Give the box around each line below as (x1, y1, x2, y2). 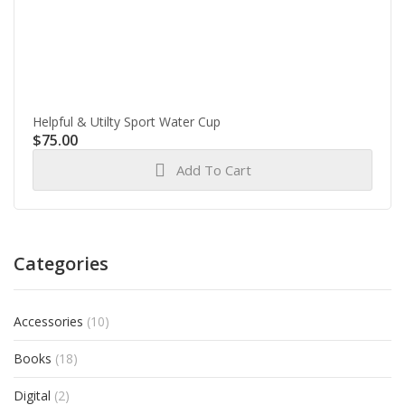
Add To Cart (175, 161, 251, 179)
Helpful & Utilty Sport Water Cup (33, 113, 221, 130)
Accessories (14, 313, 83, 330)
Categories (14, 251, 108, 276)
